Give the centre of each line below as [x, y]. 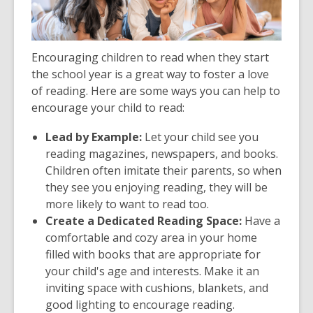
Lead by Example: [94, 137]
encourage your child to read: [108, 108]
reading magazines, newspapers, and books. [162, 154]
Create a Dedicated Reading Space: [144, 221]
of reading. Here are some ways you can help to [156, 91]
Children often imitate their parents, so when [163, 171]
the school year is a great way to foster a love [150, 74]
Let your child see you [200, 137]
